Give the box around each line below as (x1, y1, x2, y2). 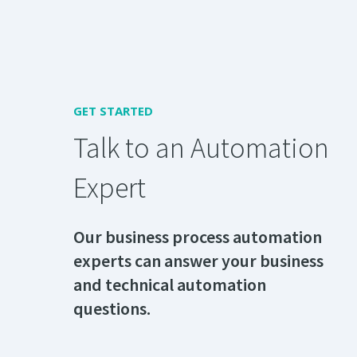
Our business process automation (73, 226, 322, 248)
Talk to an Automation (73, 130, 329, 166)
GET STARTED (73, 102, 153, 119)
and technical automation (73, 273, 266, 296)
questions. (73, 297, 151, 320)
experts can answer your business (73, 249, 324, 272)
